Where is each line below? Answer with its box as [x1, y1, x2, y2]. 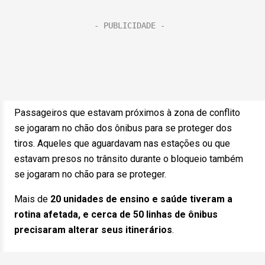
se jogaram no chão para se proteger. [14, 169, 166, 180]
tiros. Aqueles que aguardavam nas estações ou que [14, 138, 230, 149]
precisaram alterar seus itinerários [14, 224, 172, 235]
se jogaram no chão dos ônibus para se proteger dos [14, 122, 232, 134]
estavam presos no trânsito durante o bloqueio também [14, 153, 243, 164]
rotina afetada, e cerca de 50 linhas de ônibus [14, 209, 218, 220]
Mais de [14, 193, 50, 205]
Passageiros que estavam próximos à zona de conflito [14, 107, 240, 118]
